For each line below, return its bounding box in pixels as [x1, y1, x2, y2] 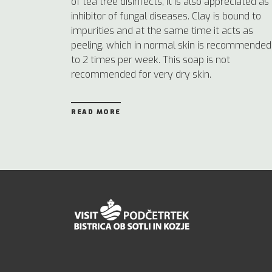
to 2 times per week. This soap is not [71, 53, 230, 67]
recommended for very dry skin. [71, 68, 211, 81]
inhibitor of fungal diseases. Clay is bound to [71, 10, 261, 23]
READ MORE [71, 107, 121, 117]
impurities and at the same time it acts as [71, 24, 253, 38]
